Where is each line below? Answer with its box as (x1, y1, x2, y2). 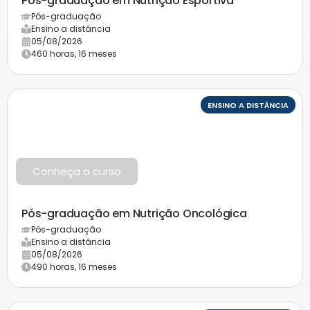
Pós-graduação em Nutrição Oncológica (21, 205, 247, 221)
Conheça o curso (33, 163, 121, 179)
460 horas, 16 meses (31, 47, 117, 60)
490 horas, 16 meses (31, 260, 117, 273)
